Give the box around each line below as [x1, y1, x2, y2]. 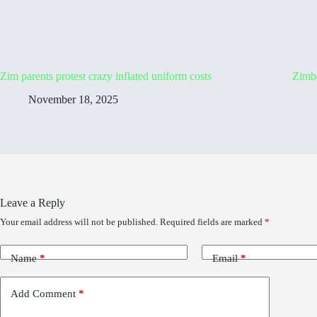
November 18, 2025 [28, 93, 118, 105]
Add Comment [11, 288, 76, 300]
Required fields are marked [160, 216, 265, 227]
